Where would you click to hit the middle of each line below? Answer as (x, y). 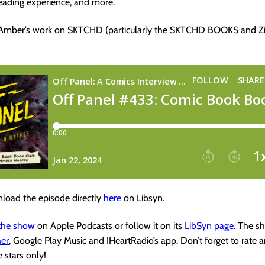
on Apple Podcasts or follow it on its (110, 226)
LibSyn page (209, 226)
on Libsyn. (143, 198)
